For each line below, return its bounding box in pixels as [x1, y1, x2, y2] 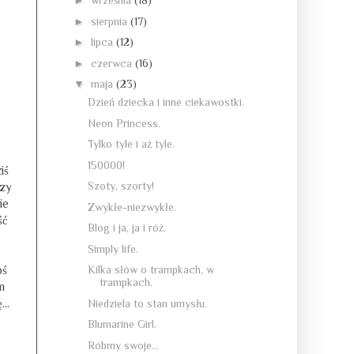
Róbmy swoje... [87, 338, 159, 352]
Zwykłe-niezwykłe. [87, 200, 176, 213]
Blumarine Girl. [87, 318, 156, 330]
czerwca [90, 56, 135, 70]
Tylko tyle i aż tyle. [87, 137, 175, 150]
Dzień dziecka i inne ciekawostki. [87, 96, 244, 108]
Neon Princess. [87, 116, 160, 130]
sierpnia [90, 14, 130, 28]
